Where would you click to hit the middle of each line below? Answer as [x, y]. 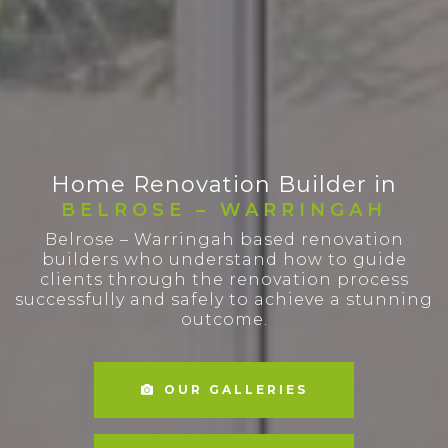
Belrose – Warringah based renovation [224, 239]
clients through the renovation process [224, 279]
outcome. [224, 319]
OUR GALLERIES [235, 389]
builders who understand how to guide [224, 259]
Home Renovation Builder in [224, 184]
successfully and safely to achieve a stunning [224, 299]
